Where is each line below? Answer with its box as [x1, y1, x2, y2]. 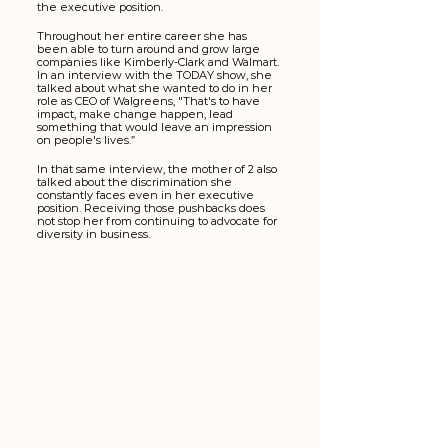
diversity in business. [37, 227, 153, 242]
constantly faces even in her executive [37, 188, 257, 203]
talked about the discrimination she [37, 175, 235, 190]
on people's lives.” [37, 133, 135, 148]
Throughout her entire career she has [37, 29, 250, 44]
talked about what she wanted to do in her [37, 81, 275, 96]
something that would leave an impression [37, 120, 275, 135]
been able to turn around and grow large [37, 42, 263, 57]
